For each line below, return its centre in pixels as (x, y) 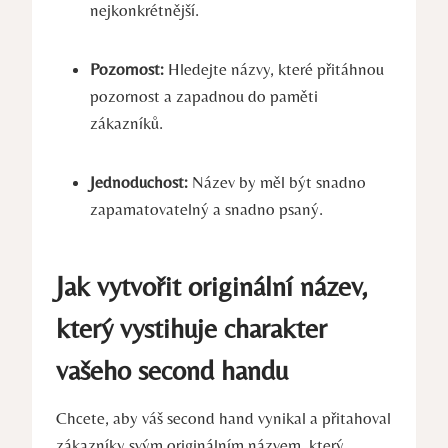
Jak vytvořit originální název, (212, 286)
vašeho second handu (172, 370)
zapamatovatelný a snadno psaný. (206, 209)
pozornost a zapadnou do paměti (204, 96)
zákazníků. (126, 123)
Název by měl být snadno (277, 182)
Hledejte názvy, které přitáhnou (274, 69)
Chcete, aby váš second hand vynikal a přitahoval (223, 418)
